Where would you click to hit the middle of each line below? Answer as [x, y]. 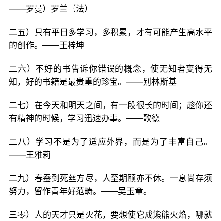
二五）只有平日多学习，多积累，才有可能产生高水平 [110, 32]
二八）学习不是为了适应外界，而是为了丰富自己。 [110, 142]
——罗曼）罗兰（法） [51, 9]
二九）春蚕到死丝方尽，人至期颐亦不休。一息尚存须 [110, 178]
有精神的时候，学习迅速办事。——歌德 [84, 118]
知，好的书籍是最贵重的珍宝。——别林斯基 [93, 82]
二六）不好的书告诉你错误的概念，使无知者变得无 [110, 69]
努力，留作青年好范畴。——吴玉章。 [80, 191]
